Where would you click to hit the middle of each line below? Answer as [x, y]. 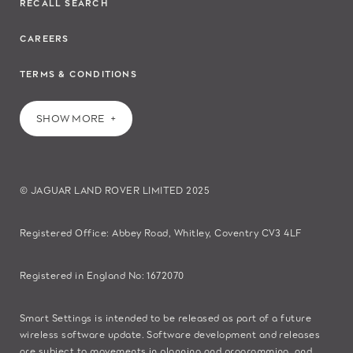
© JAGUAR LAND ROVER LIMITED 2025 [115, 189]
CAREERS [45, 37]
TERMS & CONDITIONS [78, 73]
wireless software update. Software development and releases [170, 333]
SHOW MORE [71, 118]
